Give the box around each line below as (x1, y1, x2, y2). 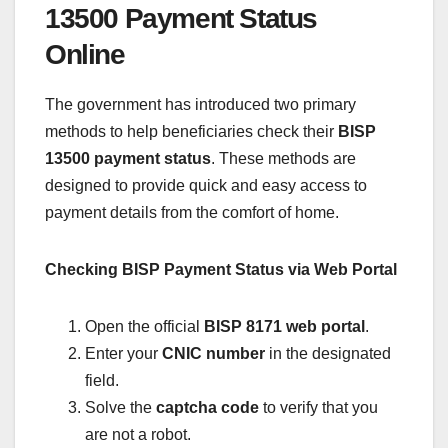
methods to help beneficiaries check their (45, 123, 338, 141)
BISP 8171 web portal (204, 318, 365, 336)
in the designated (265, 345, 391, 363)
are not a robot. (85, 426, 191, 444)
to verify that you (259, 399, 378, 417)
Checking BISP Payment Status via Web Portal (45, 261, 397, 279)
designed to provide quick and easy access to (45, 177, 367, 195)
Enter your (85, 345, 162, 363)
